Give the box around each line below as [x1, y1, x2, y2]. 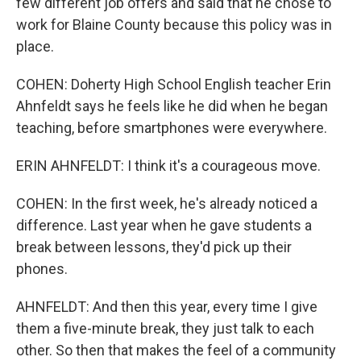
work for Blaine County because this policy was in [16, 16, 332, 33]
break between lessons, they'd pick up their [16, 239, 292, 255]
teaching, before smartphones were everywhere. [16, 119, 327, 136]
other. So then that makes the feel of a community [16, 342, 336, 359]
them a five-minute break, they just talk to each [16, 320, 314, 337]
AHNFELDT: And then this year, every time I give [16, 298, 317, 315]
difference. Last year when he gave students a [16, 217, 312, 234]
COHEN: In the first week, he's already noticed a [16, 195, 317, 212]
